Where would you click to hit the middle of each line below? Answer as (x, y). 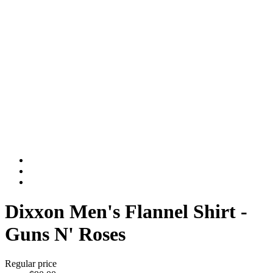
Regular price (31, 264)
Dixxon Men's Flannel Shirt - (126, 211)
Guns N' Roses (65, 234)
